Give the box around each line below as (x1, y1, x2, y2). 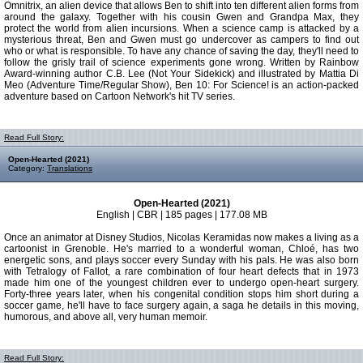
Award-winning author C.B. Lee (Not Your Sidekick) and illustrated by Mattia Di (4, 68, 359, 79)
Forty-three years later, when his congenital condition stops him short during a (4, 288, 359, 300)
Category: (8, 164, 47, 173)
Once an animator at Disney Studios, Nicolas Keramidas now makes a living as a (4, 232, 359, 243)
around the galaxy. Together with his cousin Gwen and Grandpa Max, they (4, 11, 359, 23)
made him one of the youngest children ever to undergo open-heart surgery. (4, 277, 359, 288)
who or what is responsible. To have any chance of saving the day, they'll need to (4, 45, 359, 57)
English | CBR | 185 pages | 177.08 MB (96, 209, 267, 220)
